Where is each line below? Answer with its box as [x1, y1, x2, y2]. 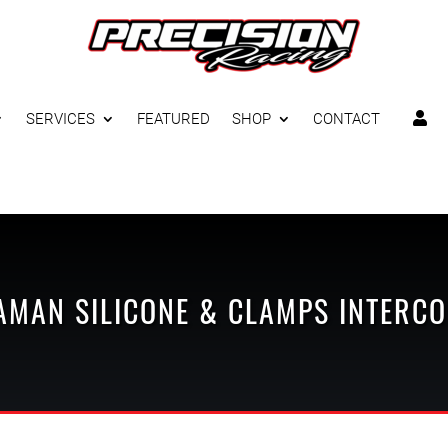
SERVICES [26, 110, 95, 128]
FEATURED [137, 110, 210, 128]
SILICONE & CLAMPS [74, 287, 330, 333]
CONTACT [313, 110, 380, 128]
